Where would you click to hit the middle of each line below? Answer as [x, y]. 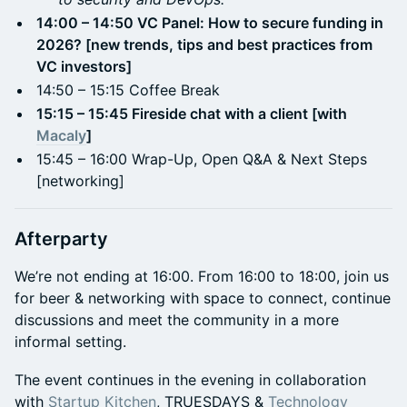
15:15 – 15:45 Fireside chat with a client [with [192, 114]
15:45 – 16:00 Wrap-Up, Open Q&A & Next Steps [202, 159]
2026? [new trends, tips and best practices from [204, 45]
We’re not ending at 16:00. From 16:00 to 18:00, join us [202, 276]
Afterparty [61, 239]
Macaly [61, 135]
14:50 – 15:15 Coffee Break [128, 90]
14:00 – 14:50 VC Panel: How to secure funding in [210, 23]
